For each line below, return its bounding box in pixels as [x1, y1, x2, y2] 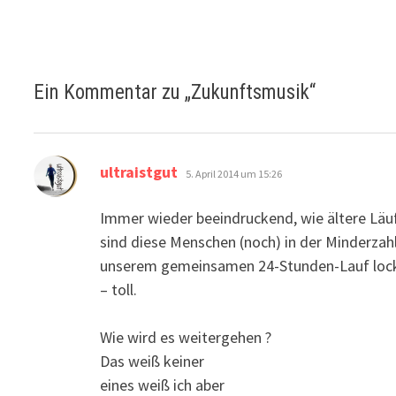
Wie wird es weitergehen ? [100, 326, 272, 347]
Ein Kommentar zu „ [34, 80, 192, 104]
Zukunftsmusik [191, 80, 310, 104]
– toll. [100, 278, 138, 300]
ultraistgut [100, 161, 179, 182]
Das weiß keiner [100, 350, 205, 371]
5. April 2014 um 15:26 [186, 166, 283, 180]
